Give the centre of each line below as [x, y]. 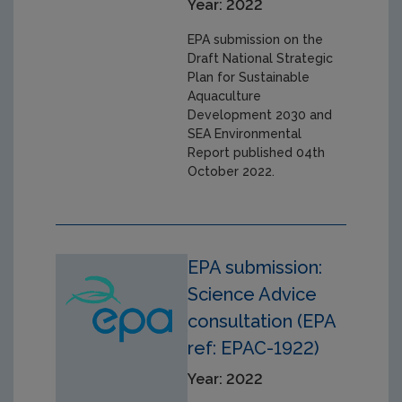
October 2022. [232, 171]
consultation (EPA [262, 321]
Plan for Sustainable [249, 77]
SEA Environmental [245, 133]
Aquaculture [225, 96]
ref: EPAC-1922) [254, 348]
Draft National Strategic [261, 58]
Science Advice [253, 294]
